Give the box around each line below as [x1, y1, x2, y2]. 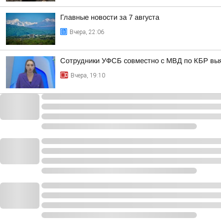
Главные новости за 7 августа [60, 13, 159, 21]
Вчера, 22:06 [70, 29, 104, 36]
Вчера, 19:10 [71, 72, 105, 79]
